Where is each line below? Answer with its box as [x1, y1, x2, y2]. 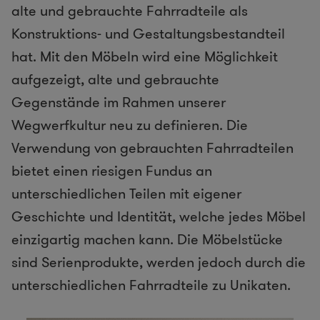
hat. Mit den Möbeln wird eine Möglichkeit [11, 46, 278, 67]
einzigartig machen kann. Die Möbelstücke [11, 229, 283, 250]
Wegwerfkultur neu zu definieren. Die [11, 115, 248, 136]
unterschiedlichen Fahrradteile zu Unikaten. [11, 275, 291, 296]
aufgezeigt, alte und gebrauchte [11, 69, 219, 90]
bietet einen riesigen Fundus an [11, 161, 212, 181]
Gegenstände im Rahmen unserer [11, 92, 226, 113]
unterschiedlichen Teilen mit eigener [11, 184, 241, 204]
